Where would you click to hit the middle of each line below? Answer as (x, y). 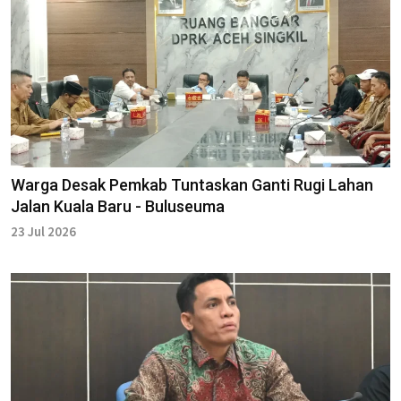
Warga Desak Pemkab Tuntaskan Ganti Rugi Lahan (192, 184)
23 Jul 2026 (43, 231)
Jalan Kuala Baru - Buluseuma (118, 206)
